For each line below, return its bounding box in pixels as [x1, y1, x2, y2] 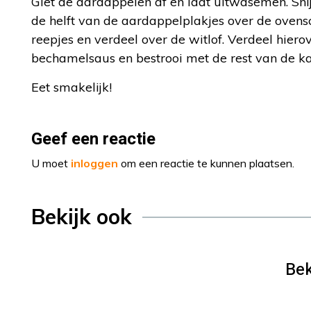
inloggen [71, 156, 118, 170]
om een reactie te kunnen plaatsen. [118, 156, 294, 170]
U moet [31, 156, 71, 170]
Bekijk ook [31, 203, 132, 230]
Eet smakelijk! [31, 79, 112, 95]
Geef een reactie [31, 127, 155, 151]
